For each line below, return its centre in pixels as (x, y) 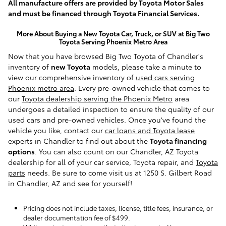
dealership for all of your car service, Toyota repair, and (102, 162)
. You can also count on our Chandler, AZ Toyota (117, 151)
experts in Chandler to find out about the (79, 140)
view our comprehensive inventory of (72, 77)
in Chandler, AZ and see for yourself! (70, 183)
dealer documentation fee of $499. (77, 217)
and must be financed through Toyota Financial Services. (104, 13)
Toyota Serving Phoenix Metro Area (113, 42)
